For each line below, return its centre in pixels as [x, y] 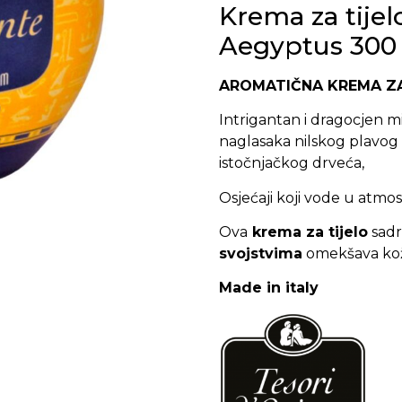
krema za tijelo [308, 232]
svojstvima [261, 253]
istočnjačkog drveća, [292, 163]
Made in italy [269, 288]
